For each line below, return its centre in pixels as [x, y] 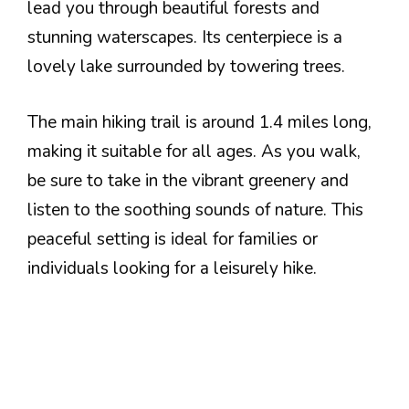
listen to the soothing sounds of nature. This [195, 210]
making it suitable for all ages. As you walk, [194, 151]
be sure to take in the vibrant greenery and [188, 180]
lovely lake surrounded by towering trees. [186, 67]
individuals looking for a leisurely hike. [172, 268]
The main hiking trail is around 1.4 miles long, [199, 122]
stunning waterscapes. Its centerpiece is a [185, 37]
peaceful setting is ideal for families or [173, 239]
